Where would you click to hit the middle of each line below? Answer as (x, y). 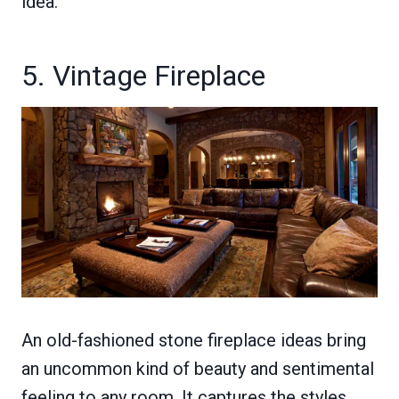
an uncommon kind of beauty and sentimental (198, 368)
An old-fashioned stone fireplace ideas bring (194, 340)
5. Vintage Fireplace (143, 75)
